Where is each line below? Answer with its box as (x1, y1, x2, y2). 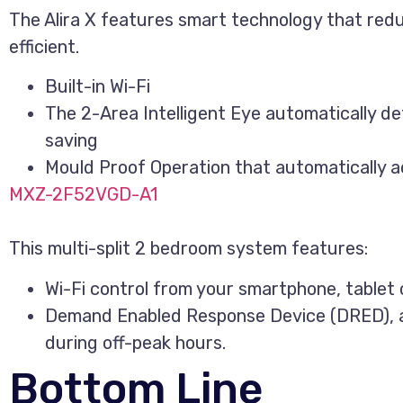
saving (45, 130, 98, 152)
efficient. (9, 35, 79, 58)
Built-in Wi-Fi (45, 76, 150, 98)
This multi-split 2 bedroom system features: (9, 237, 368, 260)
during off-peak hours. (45, 331, 226, 354)
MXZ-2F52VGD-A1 (9, 184, 157, 206)
